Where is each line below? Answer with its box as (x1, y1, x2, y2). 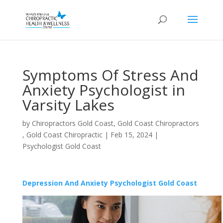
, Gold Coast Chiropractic (22, 130, 103, 139)
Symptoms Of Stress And (22, 65, 199, 85)
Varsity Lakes (22, 95, 114, 115)
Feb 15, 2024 (110, 130, 152, 139)
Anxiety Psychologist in (22, 80, 185, 100)
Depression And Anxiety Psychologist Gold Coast (22, 178, 197, 188)
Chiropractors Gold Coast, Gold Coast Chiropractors (31, 118, 199, 128)
